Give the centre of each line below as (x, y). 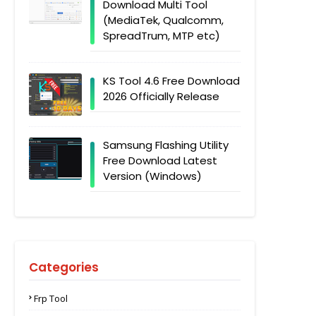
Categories (64, 267)
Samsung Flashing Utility (166, 145)
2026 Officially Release (161, 96)
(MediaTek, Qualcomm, (163, 20)
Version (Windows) (152, 176)
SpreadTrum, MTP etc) (162, 36)
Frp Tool (51, 298)
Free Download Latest (160, 160)
